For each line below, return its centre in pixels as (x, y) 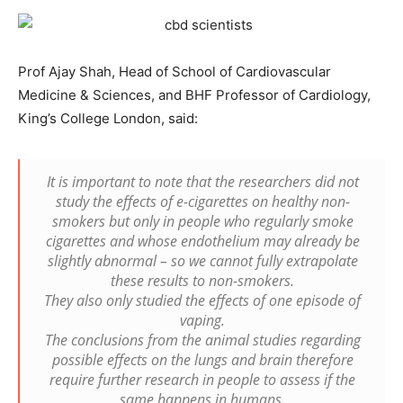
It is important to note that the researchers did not (202, 181)
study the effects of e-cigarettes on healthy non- (202, 201)
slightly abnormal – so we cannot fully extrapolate (202, 260)
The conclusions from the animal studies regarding (202, 340)
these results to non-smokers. (202, 280)
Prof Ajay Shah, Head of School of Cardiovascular (175, 71)
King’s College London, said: (108, 118)
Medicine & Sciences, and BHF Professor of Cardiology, (194, 94)
